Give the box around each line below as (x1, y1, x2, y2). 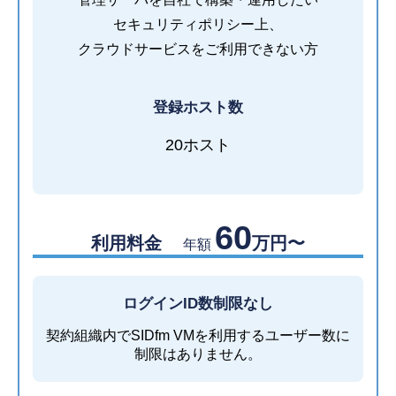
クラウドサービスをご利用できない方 (78, 42, 318, 57)
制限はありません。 (134, 346, 262, 362)
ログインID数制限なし (123, 295, 273, 312)
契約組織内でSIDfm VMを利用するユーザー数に (46, 328, 350, 344)
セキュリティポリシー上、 (113, 17, 283, 33)
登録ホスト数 (153, 99, 243, 116)
